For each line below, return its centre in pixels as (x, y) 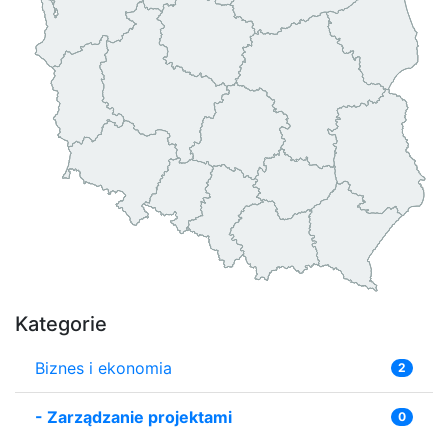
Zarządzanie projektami (139, 416)
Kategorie (61, 323)
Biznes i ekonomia (103, 367)
